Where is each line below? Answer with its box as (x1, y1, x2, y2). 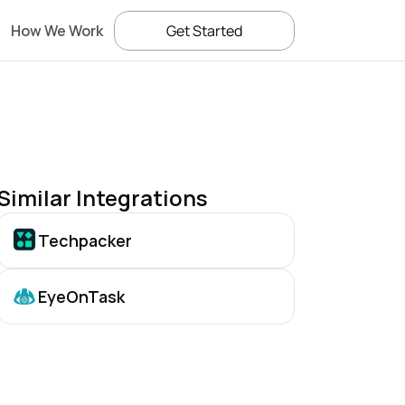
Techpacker (38, 229, 132, 251)
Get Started (166, 21, 242, 41)
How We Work (11, 20, 103, 41)
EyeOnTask (38, 285, 125, 307)
